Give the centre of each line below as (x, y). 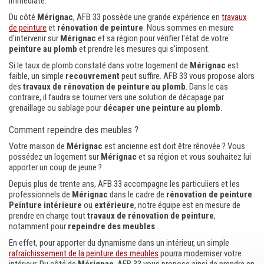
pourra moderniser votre (200, 253)
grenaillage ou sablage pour (56, 108)
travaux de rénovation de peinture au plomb (104, 87)
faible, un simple (37, 76)
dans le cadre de (137, 194)
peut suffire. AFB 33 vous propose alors (187, 76)
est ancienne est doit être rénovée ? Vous (174, 146)
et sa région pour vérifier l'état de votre (162, 38)
